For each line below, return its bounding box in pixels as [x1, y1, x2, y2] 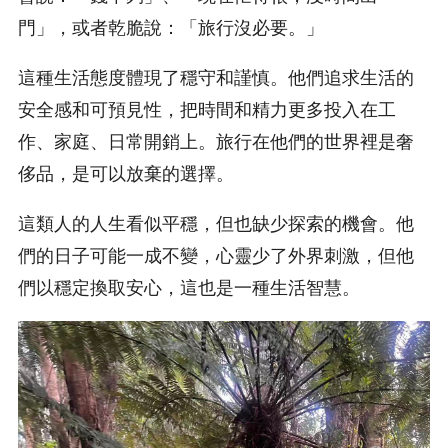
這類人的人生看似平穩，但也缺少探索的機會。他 [18, 212, 414, 235]
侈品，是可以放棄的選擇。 [18, 162, 234, 185]
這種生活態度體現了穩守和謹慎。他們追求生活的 [18, 66, 414, 89]
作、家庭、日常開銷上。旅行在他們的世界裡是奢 [18, 130, 414, 153]
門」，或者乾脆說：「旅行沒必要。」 [18, 16, 324, 39]
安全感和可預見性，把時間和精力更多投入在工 [18, 98, 396, 121]
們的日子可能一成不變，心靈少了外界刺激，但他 [18, 244, 414, 267]
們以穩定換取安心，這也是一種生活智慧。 [18, 276, 360, 299]
